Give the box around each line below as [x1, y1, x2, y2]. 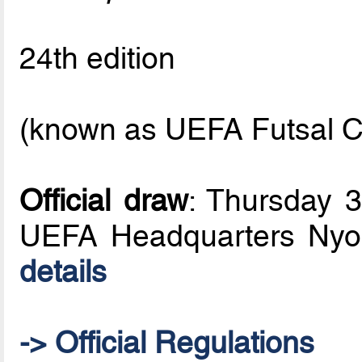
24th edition [19, 40, 176, 76]
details [19, 253, 107, 289]
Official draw [19, 182, 189, 218]
